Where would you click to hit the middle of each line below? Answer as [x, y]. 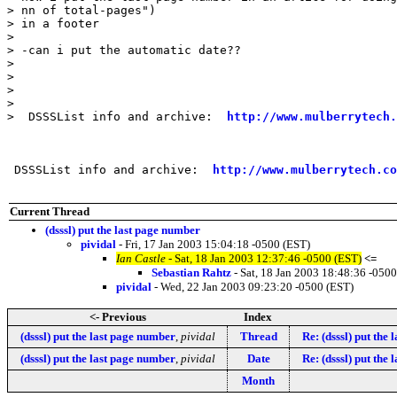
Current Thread [50, 211]
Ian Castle [141, 258]
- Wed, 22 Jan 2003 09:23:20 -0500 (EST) [253, 286]
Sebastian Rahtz [191, 272]
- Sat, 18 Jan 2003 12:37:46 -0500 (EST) [264, 258]
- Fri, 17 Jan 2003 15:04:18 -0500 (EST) [213, 244]
